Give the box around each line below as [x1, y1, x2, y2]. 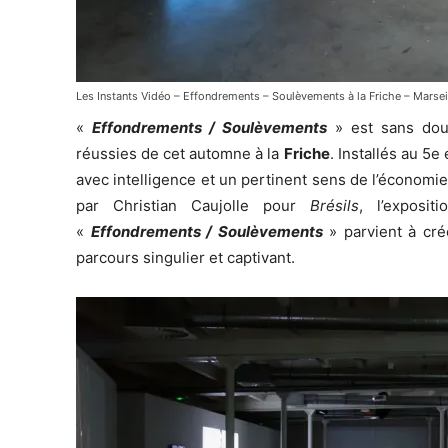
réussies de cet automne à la [76, 143, 284, 163]
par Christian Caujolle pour [76, 195, 310, 215]
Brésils [309, 195, 359, 215]
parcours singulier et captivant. [76, 247, 295, 267]
